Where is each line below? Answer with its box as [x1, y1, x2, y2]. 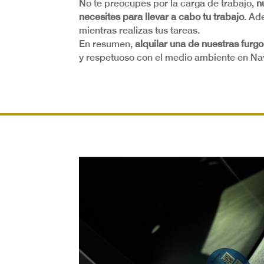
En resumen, [79, 38, 133, 50]
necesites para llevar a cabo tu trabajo [79, 11, 245, 23]
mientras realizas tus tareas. [79, 25, 200, 37]
